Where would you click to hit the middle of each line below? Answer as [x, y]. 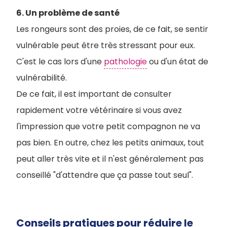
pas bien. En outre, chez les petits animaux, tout [110, 143]
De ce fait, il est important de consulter [94, 94]
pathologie [125, 62]
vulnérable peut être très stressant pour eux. [106, 45]
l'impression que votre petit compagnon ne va [108, 126]
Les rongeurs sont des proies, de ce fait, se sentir [112, 29]
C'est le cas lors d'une [60, 62]
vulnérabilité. [43, 78]
